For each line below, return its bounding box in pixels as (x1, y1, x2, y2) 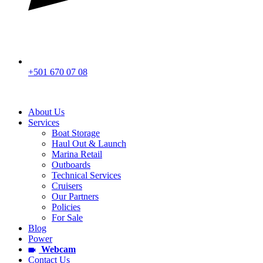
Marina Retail (52, 149, 102, 159)
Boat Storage (52, 128, 100, 138)
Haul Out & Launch (52, 139, 126, 149)
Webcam (39, 244, 76, 254)
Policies (52, 202, 80, 212)
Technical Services (52, 170, 121, 180)
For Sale (52, 213, 83, 222)
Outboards (52, 160, 90, 170)
